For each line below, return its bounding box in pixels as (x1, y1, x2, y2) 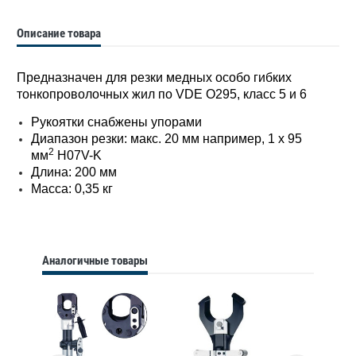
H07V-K (53, 149, 102, 163)
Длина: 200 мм (30, 165, 117, 180)
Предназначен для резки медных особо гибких (17, 70, 292, 84)
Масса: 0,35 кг (30, 182, 113, 196)
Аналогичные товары (42, 253, 149, 269)
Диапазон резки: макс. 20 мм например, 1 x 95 (30, 132, 302, 146)
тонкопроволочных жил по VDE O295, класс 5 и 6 (17, 87, 307, 101)
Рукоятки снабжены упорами (30, 115, 202, 130)
